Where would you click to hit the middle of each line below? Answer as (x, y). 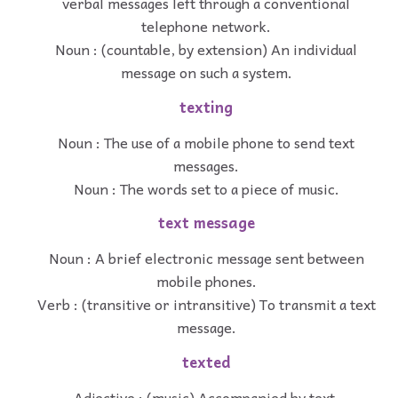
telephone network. (206, 26)
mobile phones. (206, 281)
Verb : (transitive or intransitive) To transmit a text (206, 304)
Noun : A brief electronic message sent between (206, 258)
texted (206, 362)
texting (206, 107)
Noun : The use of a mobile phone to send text (206, 142)
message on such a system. (206, 72)
